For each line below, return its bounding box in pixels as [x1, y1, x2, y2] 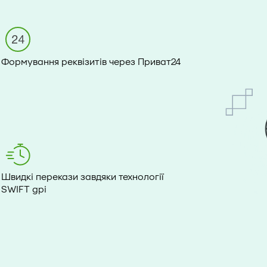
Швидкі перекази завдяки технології [1, 172, 164, 182]
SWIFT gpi [1, 184, 47, 195]
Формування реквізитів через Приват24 [1, 57, 181, 67]
